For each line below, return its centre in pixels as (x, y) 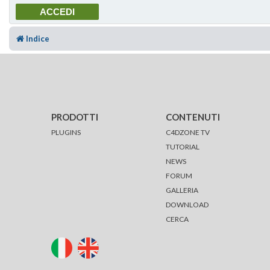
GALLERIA (182, 190)
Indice (38, 38)
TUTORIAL (183, 146)
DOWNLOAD (187, 204)
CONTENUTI (193, 117)
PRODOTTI (74, 117)
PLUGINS (66, 132)
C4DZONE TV (188, 132)
